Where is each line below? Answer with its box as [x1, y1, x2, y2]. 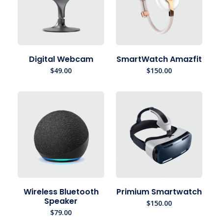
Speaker [44, 195, 78, 207]
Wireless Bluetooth [23, 186, 99, 197]
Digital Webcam [28, 53, 93, 65]
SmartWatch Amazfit [116, 53, 202, 65]
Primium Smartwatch [116, 186, 202, 197]
